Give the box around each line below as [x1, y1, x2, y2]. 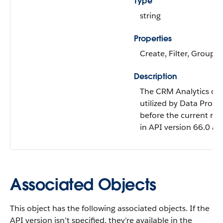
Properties [134, 33, 172, 44]
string [140, 10, 161, 21]
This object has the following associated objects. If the [10, 203, 210, 214]
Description [134, 71, 177, 82]
